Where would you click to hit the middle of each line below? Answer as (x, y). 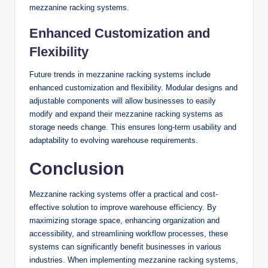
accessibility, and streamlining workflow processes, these (129, 234)
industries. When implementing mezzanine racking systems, (134, 260)
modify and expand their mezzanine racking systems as (126, 114)
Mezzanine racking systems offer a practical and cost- (124, 194)
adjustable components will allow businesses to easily (123, 101)
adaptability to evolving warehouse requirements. (114, 141)
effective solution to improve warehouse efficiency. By (123, 208)
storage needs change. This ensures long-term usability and (133, 127)
